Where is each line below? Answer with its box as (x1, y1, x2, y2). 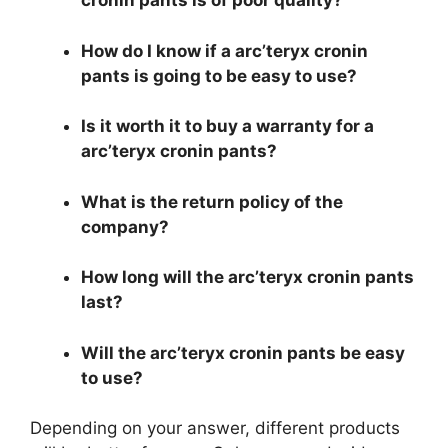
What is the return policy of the (81, 191, 343, 212)
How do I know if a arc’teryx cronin (81, 40, 368, 61)
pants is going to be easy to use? (81, 65, 357, 86)
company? (81, 216, 169, 237)
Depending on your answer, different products (30, 418, 400, 439)
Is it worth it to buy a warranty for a (81, 116, 374, 137)
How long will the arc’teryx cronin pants (81, 267, 414, 288)
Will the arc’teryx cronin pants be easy (81, 342, 405, 363)
